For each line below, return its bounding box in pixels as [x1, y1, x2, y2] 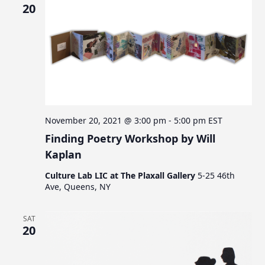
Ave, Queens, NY [45, 181, 111, 193]
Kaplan [45, 147, 82, 162]
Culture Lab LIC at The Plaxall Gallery [45, 170, 198, 182]
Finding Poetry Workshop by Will [45, 131, 216, 146]
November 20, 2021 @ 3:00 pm [45, 115, 167, 127]
